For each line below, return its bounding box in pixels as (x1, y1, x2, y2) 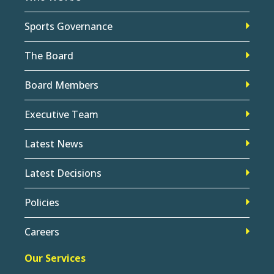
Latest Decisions (24, 166, 102, 180)
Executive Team (24, 107, 98, 121)
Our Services (24, 251, 86, 265)
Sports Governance (24, 19, 113, 33)
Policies (24, 195, 59, 209)
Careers (24, 224, 59, 239)
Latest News (24, 136, 83, 150)
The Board (24, 48, 73, 62)
